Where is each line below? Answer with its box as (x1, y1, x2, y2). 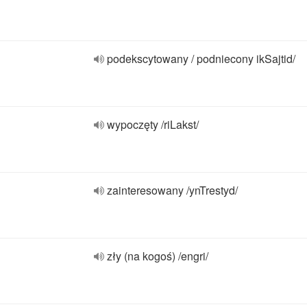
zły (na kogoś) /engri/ (107, 248, 208, 264)
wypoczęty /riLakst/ (107, 116, 199, 132)
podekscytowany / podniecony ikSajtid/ (107, 51, 295, 66)
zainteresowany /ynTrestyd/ (107, 182, 238, 198)
